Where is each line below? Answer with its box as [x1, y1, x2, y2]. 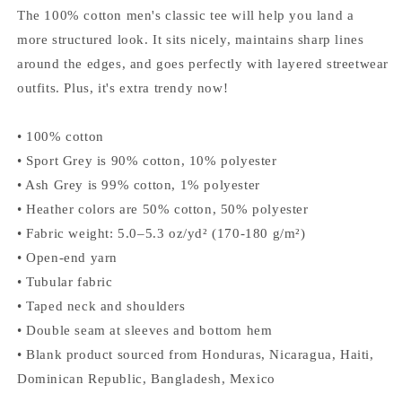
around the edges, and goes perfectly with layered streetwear [17, 56, 389, 71]
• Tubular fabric [17, 274, 113, 289]
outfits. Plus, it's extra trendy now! [17, 80, 229, 95]
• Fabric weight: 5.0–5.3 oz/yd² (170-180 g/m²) [17, 225, 306, 240]
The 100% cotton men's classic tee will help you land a [17, 7, 354, 22]
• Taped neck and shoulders [17, 298, 186, 313]
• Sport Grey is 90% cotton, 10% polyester [17, 153, 277, 168]
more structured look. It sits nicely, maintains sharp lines [17, 31, 364, 47]
